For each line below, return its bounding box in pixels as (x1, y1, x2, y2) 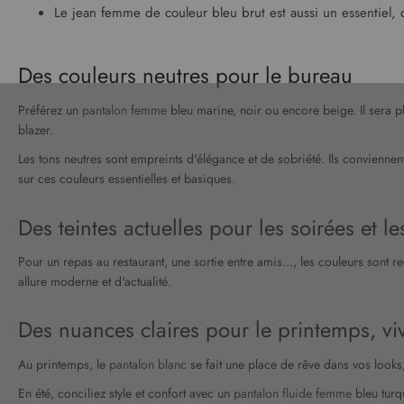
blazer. (18, 120, 53, 139)
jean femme (72, 3, 141, 23)
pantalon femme (82, 100, 167, 119)
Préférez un (18, 100, 82, 119)
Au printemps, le (18, 354, 109, 373)
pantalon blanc (109, 354, 187, 373)
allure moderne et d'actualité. (18, 272, 171, 291)
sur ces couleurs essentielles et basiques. (18, 170, 235, 188)
